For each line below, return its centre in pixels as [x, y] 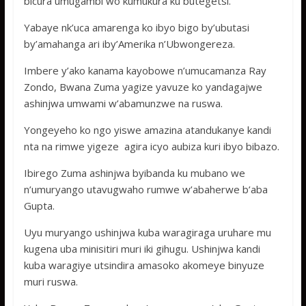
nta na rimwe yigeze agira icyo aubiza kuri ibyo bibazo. [151, 146]
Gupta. [39, 206]
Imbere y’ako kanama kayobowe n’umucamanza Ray [145, 70]
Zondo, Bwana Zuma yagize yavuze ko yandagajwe [143, 87]
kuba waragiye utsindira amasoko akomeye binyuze [144, 265]
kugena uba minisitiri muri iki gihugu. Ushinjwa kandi [142, 249]
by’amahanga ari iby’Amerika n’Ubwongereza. [129, 44]
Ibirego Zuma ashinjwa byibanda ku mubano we [134, 173]
